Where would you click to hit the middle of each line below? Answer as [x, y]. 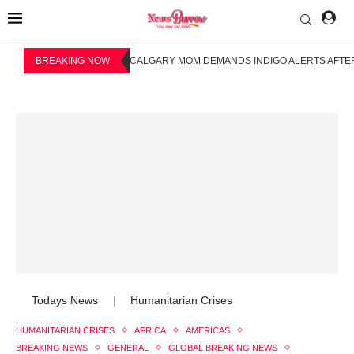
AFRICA [150, 330]
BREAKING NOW [73, 60]
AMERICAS [208, 330]
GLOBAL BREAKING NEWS [223, 347]
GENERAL [128, 347]
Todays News [65, 300]
